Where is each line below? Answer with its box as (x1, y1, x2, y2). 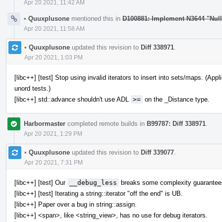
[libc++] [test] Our (14, 178, 67, 186)
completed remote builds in (65, 119, 147, 127)
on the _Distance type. (143, 95, 210, 103)
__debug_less (69, 178, 117, 186)
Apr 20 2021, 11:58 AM (24, 25, 85, 32)
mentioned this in (69, 14, 122, 22)
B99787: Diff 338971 (147, 119, 206, 127)
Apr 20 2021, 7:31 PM (24, 159, 83, 166)
